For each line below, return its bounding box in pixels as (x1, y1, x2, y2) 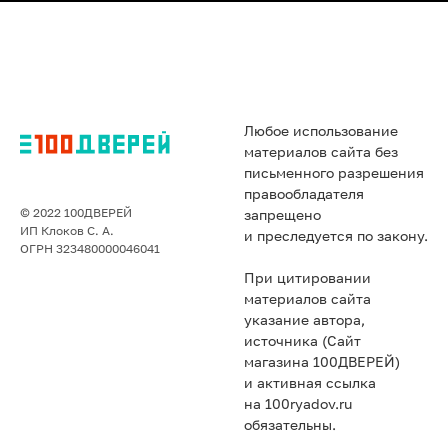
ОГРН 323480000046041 (20, 244, 160, 257)
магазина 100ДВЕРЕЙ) (244, 355, 400, 370)
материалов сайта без (244, 145, 398, 160)
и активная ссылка (244, 376, 376, 391)
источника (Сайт (244, 334, 361, 349)
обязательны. (244, 418, 336, 433)
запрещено (244, 208, 321, 223)
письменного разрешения (244, 166, 424, 181)
